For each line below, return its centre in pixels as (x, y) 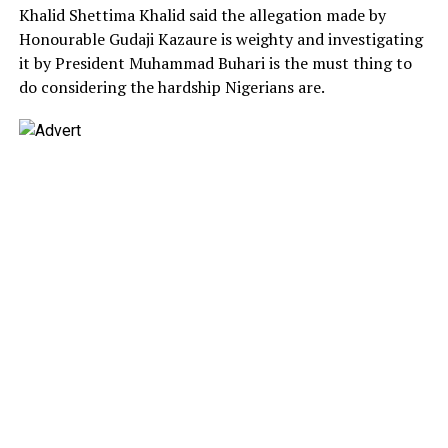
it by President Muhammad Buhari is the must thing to (215, 62)
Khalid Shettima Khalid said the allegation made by (202, 14)
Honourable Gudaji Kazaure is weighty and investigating (220, 38)
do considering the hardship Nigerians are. (171, 86)
